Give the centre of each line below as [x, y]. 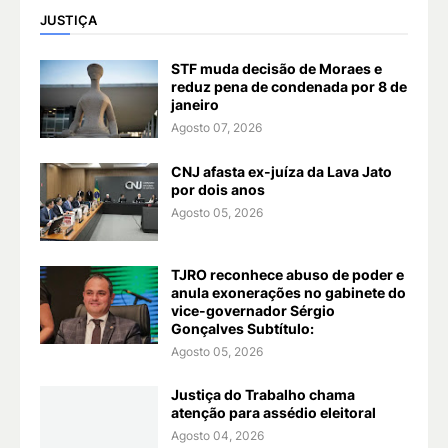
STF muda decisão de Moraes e [276, 69]
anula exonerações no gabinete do [288, 293]
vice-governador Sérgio [253, 311]
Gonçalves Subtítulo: [242, 329]
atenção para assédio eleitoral [273, 413]
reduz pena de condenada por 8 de [289, 87]
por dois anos [218, 190]
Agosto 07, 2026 [216, 128]
